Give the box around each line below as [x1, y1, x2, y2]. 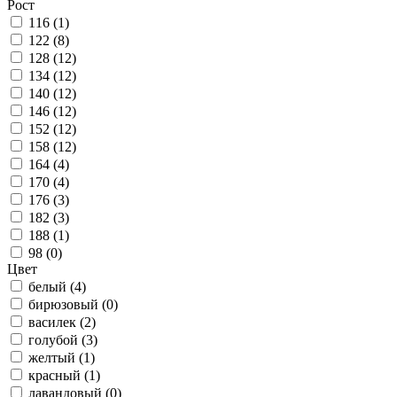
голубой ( [28, 332, 86, 347]
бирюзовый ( [28, 297, 106, 312]
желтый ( [28, 350, 83, 365]
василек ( [28, 315, 84, 330]
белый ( [28, 279, 74, 294]
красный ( [28, 368, 89, 383]
